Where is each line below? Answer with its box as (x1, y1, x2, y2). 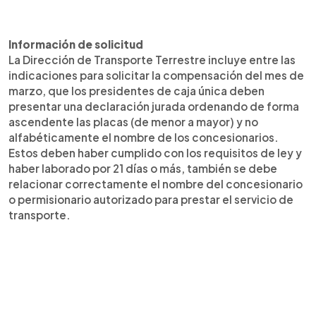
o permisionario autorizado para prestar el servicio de (8, 192, 293, 206)
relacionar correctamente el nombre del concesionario (8, 176, 303, 190)
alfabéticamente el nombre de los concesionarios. (8, 130, 279, 144)
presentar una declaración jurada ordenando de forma (8, 99, 299, 113)
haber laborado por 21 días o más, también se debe (8, 161, 277, 175)
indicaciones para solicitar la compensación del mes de (8, 68, 304, 82)
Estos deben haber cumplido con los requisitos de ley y (8, 145, 302, 159)
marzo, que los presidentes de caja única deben (8, 83, 265, 97)
